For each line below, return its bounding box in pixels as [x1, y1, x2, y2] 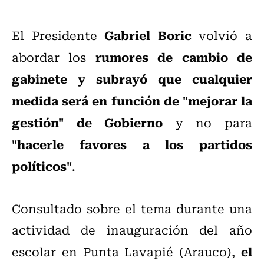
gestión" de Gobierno [12, 113, 163, 132]
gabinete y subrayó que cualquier [12, 69, 252, 88]
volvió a [191, 26, 253, 45]
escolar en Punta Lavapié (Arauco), [12, 242, 241, 261]
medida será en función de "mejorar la [12, 91, 252, 110]
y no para [163, 113, 253, 132]
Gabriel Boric [104, 25, 192, 45]
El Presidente [12, 26, 105, 45]
